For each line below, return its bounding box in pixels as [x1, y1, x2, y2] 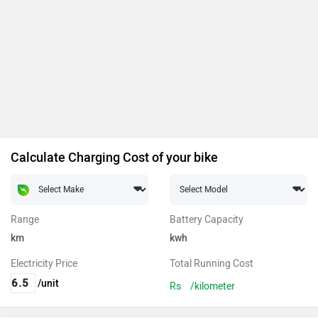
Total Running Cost [170, 257, 253, 270]
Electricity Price [11, 257, 77, 270]
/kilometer [190, 280, 235, 292]
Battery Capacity [170, 213, 243, 226]
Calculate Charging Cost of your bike [11, 149, 218, 165]
